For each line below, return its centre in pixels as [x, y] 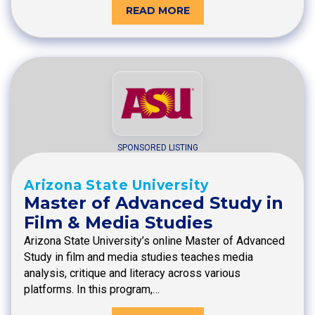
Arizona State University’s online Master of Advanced [154, 241]
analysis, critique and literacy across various [132, 274]
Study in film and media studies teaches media [139, 257]
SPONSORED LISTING [157, 148]
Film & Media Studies [118, 223]
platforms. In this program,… [92, 290]
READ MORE [157, 10]
